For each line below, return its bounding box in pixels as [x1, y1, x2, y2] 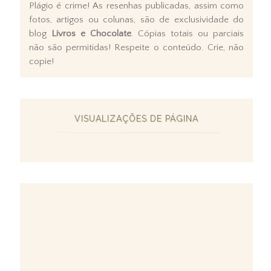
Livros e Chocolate [51, 28, 131, 39]
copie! [29, 56, 54, 67]
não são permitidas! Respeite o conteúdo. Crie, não [29, 42, 244, 53]
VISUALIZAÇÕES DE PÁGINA [74, 113, 198, 123]
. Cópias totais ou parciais [131, 28, 244, 39]
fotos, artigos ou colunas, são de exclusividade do [29, 14, 244, 25]
